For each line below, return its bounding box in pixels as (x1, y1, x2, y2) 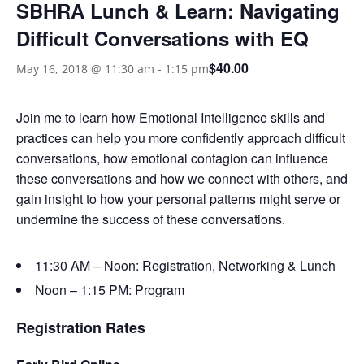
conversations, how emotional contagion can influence (16, 149, 328, 167)
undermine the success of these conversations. (16, 210, 285, 228)
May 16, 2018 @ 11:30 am (16, 60, 154, 76)
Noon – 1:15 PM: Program (35, 280, 184, 299)
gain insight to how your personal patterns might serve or (16, 189, 340, 208)
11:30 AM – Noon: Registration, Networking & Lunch (35, 256, 336, 275)
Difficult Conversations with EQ (16, 24, 309, 52)
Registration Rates (16, 317, 145, 338)
